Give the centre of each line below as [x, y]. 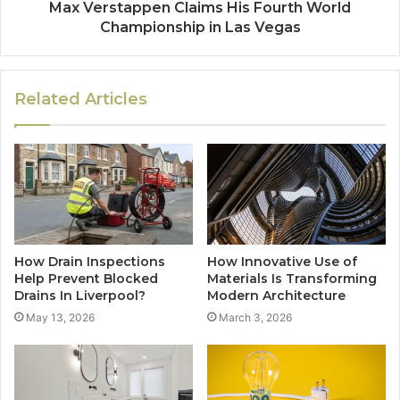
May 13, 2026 [60, 318]
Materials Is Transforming [292, 279]
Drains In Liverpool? [80, 296]
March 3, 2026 [255, 318]
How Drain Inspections [90, 262]
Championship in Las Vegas [200, 28]
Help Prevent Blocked [86, 279]
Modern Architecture [276, 296]
